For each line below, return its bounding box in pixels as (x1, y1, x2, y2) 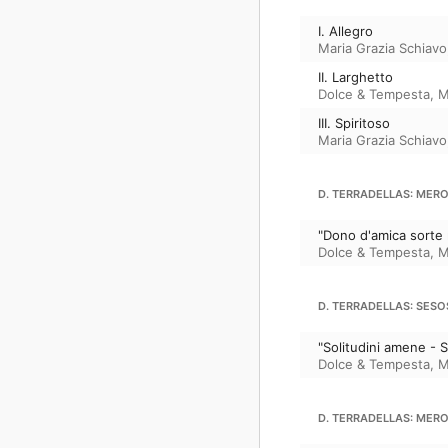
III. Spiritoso (318, 114, 390, 131)
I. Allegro (318, 22, 373, 39)
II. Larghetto (318, 68, 393, 85)
